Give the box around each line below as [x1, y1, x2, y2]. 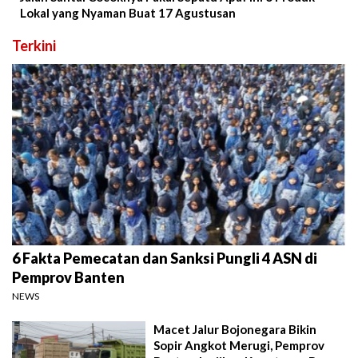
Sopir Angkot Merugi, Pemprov [153, 337, 325, 352]
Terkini [12, 37, 56, 55]
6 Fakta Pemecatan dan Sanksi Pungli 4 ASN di [12, 249, 317, 267]
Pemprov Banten [12, 268, 125, 286]
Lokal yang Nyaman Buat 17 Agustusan [20, 6, 236, 21]
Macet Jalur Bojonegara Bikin [153, 321, 317, 336]
